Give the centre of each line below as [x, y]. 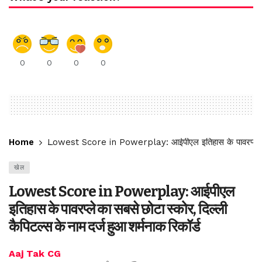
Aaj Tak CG [35, 254]
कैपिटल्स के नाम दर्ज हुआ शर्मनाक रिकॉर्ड [104, 227]
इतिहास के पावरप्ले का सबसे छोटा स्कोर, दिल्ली [118, 209]
